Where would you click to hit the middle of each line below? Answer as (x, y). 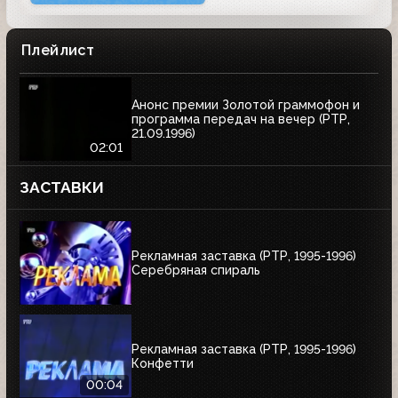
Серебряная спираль (196, 270)
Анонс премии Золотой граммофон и (246, 104)
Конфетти (163, 363)
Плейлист (58, 51)
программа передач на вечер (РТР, (241, 119)
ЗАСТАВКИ (62, 188)
